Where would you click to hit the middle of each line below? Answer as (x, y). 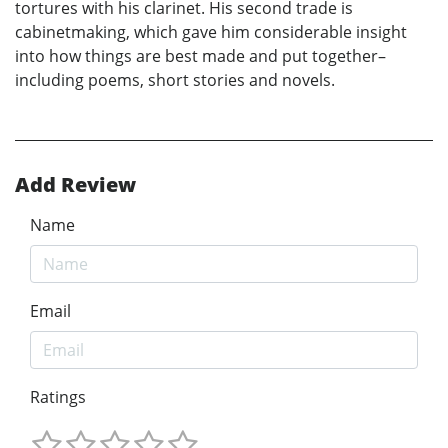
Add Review (75, 185)
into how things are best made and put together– (200, 56)
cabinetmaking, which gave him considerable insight (211, 32)
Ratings (58, 397)
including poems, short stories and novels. (175, 80)
